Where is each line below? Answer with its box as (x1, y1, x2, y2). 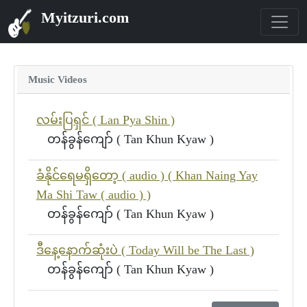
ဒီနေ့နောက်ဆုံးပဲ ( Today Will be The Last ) (36, 243, 254, 257)
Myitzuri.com (37, 9, 129, 26)
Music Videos (28, 73, 87, 85)
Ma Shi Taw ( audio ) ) (36, 188, 151, 201)
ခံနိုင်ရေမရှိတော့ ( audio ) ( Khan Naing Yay (36, 169, 258, 182)
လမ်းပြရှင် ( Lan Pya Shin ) (36, 113, 175, 127)
